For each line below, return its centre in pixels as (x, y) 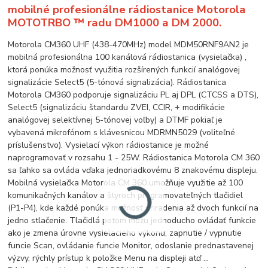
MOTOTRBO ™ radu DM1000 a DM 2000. (116, 22)
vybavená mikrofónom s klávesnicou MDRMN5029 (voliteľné (122, 132)
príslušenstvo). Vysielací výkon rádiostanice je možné (109, 145)
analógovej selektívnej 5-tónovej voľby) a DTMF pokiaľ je (115, 120)
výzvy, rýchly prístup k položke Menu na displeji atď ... (109, 258)
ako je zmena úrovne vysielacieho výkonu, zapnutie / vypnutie (125, 233)
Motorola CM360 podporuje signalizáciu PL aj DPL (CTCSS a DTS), (133, 95)
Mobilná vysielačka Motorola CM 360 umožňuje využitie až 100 (126, 182)
